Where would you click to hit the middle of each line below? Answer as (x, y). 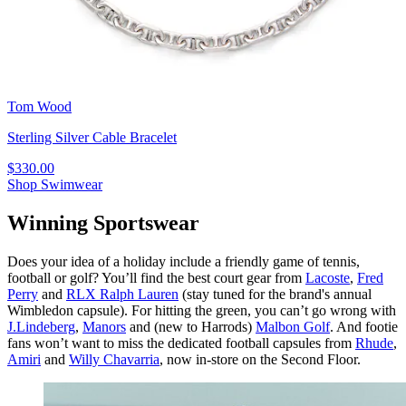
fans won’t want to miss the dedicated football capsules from (181, 343)
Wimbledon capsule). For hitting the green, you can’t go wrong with (202, 310)
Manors (104, 326)
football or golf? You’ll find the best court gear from (156, 277)
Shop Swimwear (55, 185)
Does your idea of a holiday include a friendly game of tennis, (184, 261)
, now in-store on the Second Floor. (260, 359)
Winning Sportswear (103, 222)
